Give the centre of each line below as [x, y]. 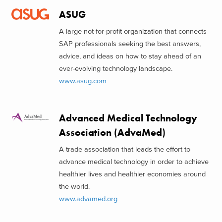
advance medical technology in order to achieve [134, 162]
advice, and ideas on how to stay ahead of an [130, 56]
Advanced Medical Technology [128, 118]
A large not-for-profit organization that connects [133, 31]
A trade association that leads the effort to [124, 149]
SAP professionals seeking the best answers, [130, 44]
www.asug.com [83, 81]
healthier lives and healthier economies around [132, 174]
